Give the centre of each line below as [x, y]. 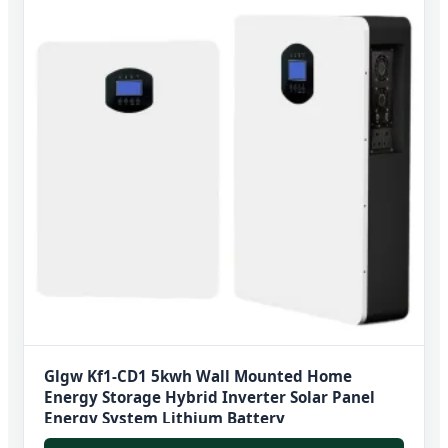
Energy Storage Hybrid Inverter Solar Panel [209, 396]
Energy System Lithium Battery [164, 417]
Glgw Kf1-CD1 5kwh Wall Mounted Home [198, 375]
